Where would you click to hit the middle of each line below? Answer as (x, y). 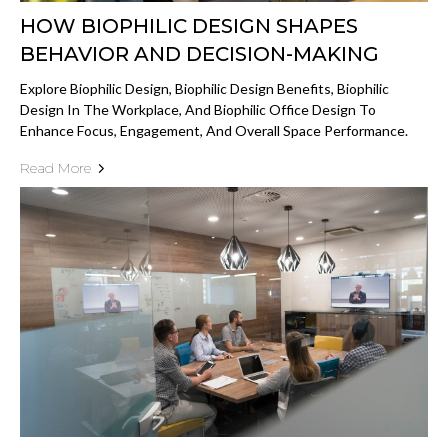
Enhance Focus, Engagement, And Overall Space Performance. (214, 131)
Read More (55, 168)
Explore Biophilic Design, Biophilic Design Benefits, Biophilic (204, 89)
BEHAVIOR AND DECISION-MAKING (199, 54)
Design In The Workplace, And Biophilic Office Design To (198, 110)
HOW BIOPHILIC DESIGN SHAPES (189, 26)
